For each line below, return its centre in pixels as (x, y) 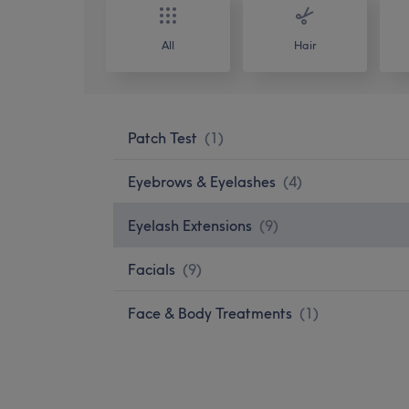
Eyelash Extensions (190, 225)
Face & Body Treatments (210, 313)
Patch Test (163, 137)
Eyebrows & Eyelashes (202, 181)
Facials (152, 269)
